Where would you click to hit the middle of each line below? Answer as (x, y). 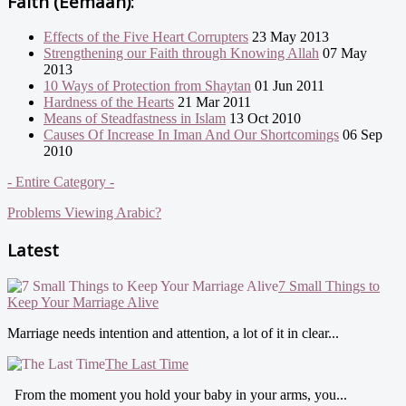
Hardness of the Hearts (109, 102)
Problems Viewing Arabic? (84, 213)
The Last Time (147, 363)
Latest (33, 249)
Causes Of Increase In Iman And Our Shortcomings (191, 135)
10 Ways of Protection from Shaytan (147, 86)
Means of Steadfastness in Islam (135, 119)
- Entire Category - (61, 182)
